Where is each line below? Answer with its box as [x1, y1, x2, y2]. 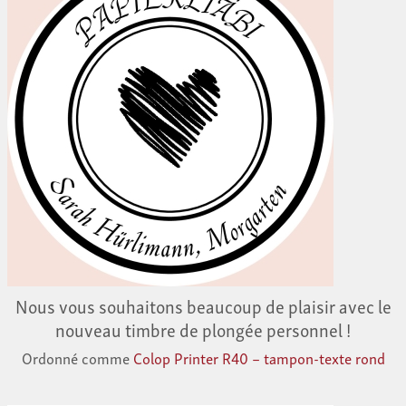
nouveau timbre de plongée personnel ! [55, 314, 351, 344]
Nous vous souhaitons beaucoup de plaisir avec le [14, 291, 391, 321]
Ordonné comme [21, 345, 133, 371]
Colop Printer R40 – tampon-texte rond [132, 345, 385, 371]
